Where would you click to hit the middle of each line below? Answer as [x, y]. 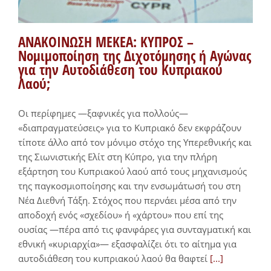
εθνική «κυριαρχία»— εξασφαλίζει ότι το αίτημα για [127, 243]
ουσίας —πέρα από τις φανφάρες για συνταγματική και [135, 229]
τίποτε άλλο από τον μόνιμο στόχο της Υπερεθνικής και [135, 142]
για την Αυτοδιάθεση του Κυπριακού [120, 70]
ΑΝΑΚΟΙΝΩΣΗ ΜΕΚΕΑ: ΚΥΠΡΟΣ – [106, 42]
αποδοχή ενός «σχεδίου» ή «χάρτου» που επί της [121, 214]
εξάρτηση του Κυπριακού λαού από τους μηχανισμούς [132, 171]
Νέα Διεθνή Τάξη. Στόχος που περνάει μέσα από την [127, 200]
